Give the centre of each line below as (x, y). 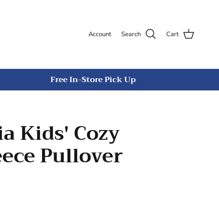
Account (100, 34)
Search (131, 34)
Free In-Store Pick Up (93, 80)
